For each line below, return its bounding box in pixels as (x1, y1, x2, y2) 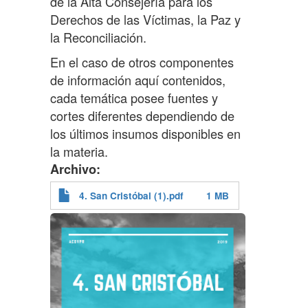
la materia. (49, 142, 108, 160)
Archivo (49, 159, 96, 178)
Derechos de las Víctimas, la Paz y (49, 10, 241, 28)
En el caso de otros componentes (49, 52, 234, 71)
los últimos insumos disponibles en (49, 124, 241, 142)
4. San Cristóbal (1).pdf (78, 188, 184, 202)
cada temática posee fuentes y (49, 88, 218, 107)
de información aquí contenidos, (49, 70, 225, 89)
